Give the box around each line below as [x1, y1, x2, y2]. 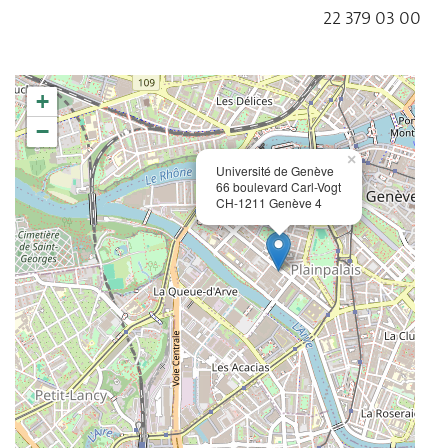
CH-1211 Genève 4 [216, 194, 322, 212]
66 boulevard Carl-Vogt [216, 178, 341, 196]
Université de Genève [216, 162, 334, 180]
